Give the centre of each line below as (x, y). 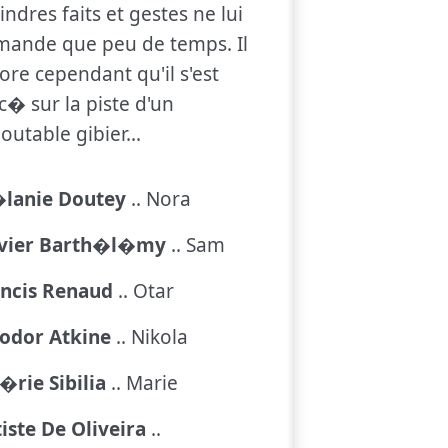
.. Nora (158, 199)
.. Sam (195, 245)
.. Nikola (149, 337)
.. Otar (143, 291)
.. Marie (142, 383)
